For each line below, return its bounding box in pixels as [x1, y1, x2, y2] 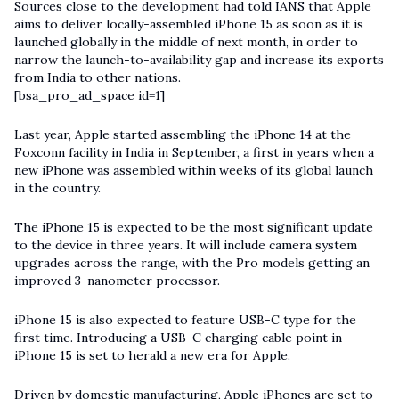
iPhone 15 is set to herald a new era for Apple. [14, 347, 290, 364]
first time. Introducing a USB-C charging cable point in [14, 330, 342, 346]
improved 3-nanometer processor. [14, 273, 220, 289]
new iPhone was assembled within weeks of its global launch [14, 162, 373, 179]
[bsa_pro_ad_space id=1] [14, 87, 165, 104]
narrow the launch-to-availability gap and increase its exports [14, 52, 384, 69]
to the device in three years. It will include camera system [14, 237, 357, 254]
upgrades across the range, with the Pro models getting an [14, 255, 370, 272]
